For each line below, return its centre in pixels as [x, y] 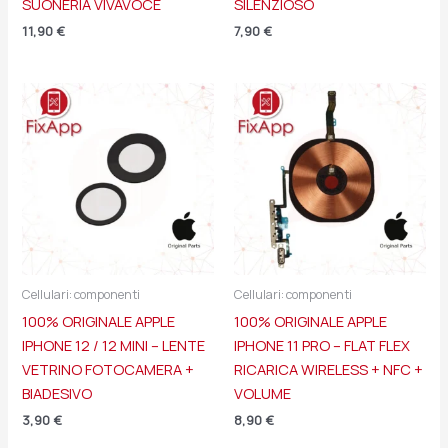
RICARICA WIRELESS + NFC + [328, 368]
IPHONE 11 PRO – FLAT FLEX [322, 344]
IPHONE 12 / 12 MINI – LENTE [114, 344]
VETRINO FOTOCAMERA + [108, 368]
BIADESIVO [57, 392]
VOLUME [262, 392]
